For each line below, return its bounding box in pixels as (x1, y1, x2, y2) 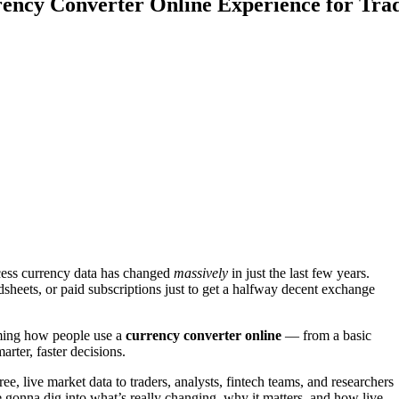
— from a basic (281, 327, 371, 343)
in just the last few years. (228, 265, 370, 281)
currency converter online (126, 327, 281, 343)
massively (174, 265, 228, 281)
